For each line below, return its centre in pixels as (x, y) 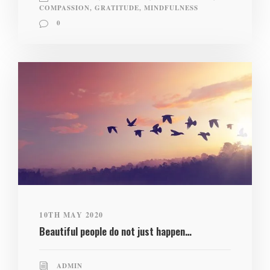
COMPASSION (64, 8)
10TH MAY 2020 (71, 215)
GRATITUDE (117, 8)
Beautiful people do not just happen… (115, 231)
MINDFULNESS (171, 8)
